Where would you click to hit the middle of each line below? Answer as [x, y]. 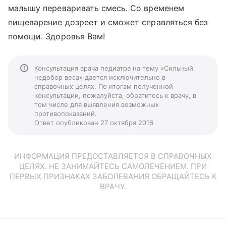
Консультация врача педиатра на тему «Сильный [114, 68]
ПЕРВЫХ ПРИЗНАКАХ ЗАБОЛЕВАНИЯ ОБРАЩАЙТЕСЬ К [113, 176]
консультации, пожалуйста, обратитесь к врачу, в [115, 95]
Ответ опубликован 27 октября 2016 [94, 123]
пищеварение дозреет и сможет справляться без [108, 22]
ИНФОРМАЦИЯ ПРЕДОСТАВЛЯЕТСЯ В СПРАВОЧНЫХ [113, 156]
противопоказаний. [66, 114]
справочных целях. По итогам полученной [104, 86]
